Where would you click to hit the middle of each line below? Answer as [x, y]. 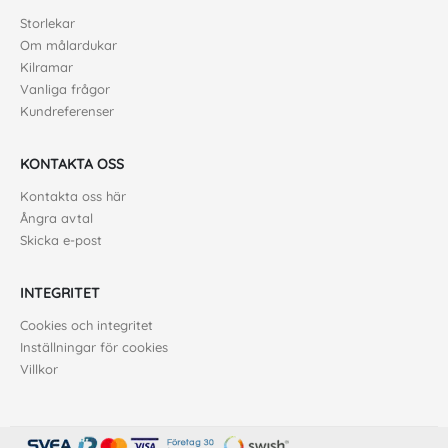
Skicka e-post [61, 240]
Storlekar [47, 23]
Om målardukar [68, 45]
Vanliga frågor [65, 89]
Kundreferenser [67, 111]
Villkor [39, 369]
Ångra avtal [56, 218]
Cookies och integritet [86, 325]
